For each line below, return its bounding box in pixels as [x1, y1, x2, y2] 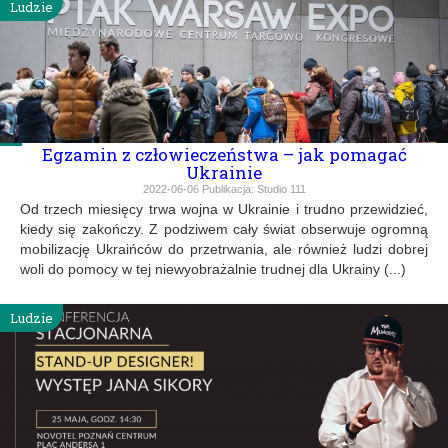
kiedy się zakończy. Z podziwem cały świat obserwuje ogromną [20, 220, 428, 237]
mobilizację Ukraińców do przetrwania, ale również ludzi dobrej [20, 240, 428, 257]
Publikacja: [198, 182, 257, 195]
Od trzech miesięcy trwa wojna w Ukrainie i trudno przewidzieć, [20, 200, 428, 217]
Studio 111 [256, 182, 306, 195]
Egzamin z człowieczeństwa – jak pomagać [41, 142, 407, 166]
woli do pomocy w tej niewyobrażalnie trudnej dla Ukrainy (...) [20, 260, 406, 277]
